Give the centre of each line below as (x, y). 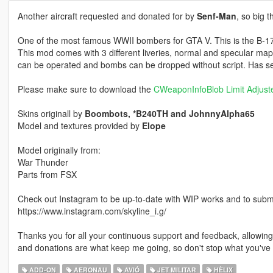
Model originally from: (59, 150)
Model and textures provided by (80, 126)
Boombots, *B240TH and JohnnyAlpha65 (169, 114)
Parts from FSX (47, 175)
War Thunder (43, 162)
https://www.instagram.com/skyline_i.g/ (92, 211)
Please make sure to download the (85, 89)
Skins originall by (51, 114)
